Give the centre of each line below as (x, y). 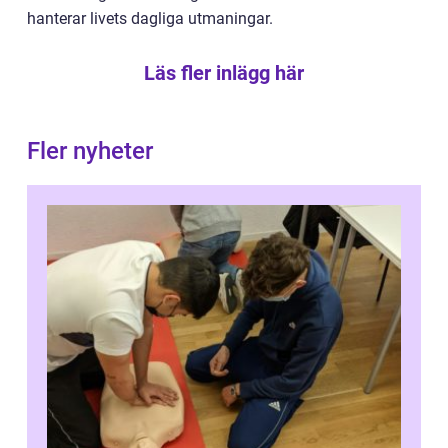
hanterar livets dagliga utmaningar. (150, 18)
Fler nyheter (90, 150)
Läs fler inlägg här (224, 72)
